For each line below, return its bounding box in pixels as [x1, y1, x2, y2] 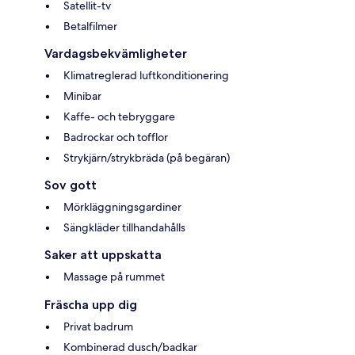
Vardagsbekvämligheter [44, 46, 187, 62]
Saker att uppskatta [44, 247, 162, 263]
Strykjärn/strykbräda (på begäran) [63, 151, 230, 166]
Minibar [63, 89, 101, 104]
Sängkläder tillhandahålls [63, 220, 185, 235]
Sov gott [44, 177, 97, 193]
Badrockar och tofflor [63, 130, 168, 145]
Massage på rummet [63, 269, 165, 284]
